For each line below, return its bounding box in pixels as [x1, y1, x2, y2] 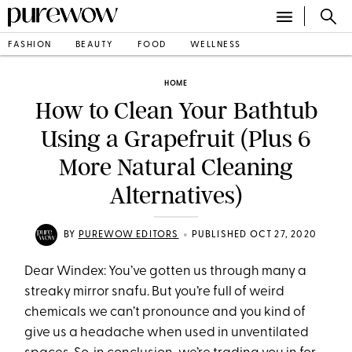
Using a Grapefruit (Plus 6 [41, 125, 311, 153]
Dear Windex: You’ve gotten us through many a [24, 265, 307, 278]
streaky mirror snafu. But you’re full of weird [24, 285, 285, 299]
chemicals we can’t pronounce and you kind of [24, 306, 306, 319]
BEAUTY [75, 40, 114, 49]
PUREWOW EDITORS [78, 230, 179, 240]
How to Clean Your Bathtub [35, 97, 317, 125]
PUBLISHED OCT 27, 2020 [191, 230, 317, 240]
